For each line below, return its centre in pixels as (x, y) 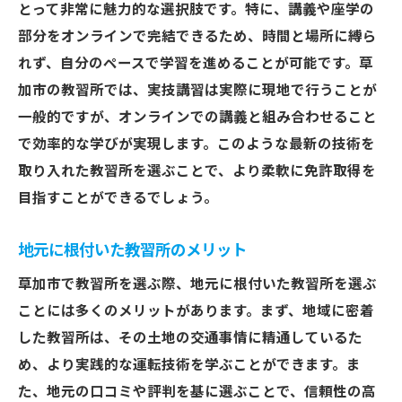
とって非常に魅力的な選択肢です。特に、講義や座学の (196, 10)
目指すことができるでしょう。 (118, 198)
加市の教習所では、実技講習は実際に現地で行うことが (197, 91)
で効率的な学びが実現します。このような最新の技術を (197, 144)
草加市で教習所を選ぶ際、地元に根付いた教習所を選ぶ (197, 284)
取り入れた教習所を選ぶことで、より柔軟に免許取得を (197, 171)
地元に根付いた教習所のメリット (132, 250)
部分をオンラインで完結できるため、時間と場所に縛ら (197, 37)
